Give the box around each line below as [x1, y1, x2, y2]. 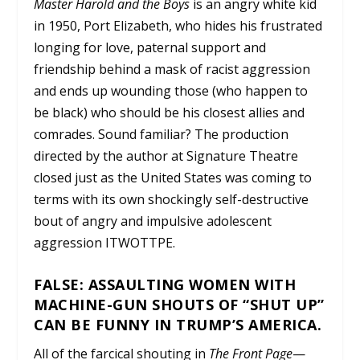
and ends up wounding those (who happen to [34, 81, 309, 100]
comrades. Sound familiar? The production [34, 125, 289, 143]
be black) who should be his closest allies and [34, 103, 305, 121]
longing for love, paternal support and [34, 38, 267, 56]
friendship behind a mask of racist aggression [34, 59, 311, 78]
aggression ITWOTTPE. [34, 233, 176, 252]
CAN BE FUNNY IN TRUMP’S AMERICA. [34, 314, 322, 334]
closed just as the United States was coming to [34, 168, 313, 186]
